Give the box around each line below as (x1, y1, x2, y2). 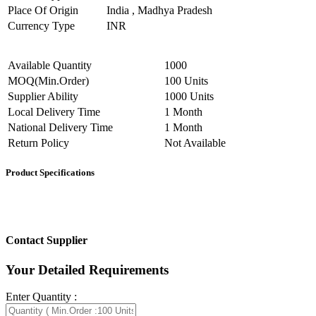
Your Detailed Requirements (6, 262, 169, 277)
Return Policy (8, 136, 69, 149)
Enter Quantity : (6, 291, 77, 303)
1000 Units (164, 90, 214, 102)
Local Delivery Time (8, 105, 100, 118)
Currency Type (8, 19, 75, 32)
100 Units (164, 74, 208, 87)
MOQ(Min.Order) (8, 74, 89, 87)
